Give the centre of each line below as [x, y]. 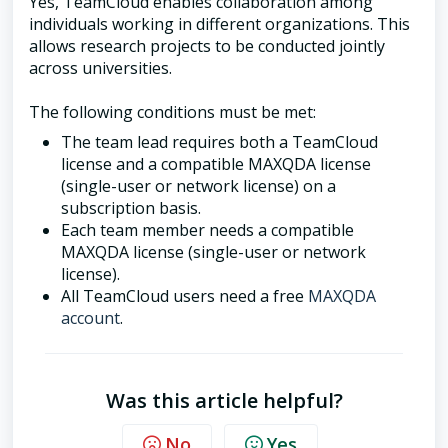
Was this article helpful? [224, 400]
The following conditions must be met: [172, 112]
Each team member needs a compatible [207, 230]
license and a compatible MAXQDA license [216, 164]
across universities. [100, 68]
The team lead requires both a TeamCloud [219, 142]
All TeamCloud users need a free [184, 296]
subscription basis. [131, 208]
